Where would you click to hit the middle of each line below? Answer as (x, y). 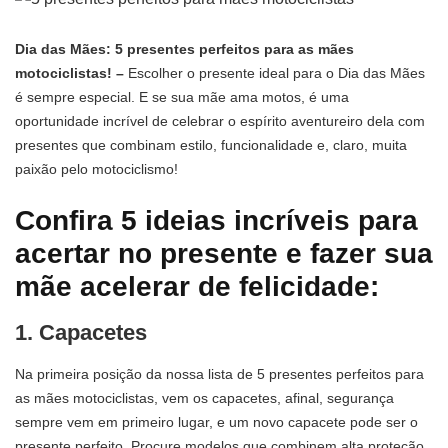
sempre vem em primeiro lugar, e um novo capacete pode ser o (216, 421)
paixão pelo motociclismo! (96, 169)
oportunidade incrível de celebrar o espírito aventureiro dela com (220, 121)
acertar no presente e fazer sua (224, 254)
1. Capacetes (81, 332)
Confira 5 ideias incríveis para (216, 221)
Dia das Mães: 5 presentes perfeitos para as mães (184, 49)
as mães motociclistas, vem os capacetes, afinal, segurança (204, 397)
